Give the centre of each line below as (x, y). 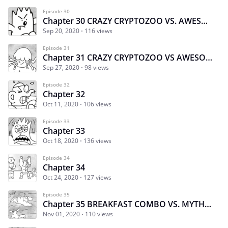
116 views (98, 31)
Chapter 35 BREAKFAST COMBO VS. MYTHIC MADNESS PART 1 (208, 204)
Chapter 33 (64, 131)
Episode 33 (56, 121)
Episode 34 (56, 158)
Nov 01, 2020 (61, 214)
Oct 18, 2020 (61, 140)
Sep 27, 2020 (61, 67)
